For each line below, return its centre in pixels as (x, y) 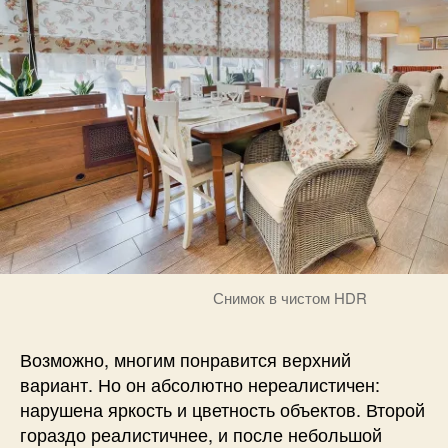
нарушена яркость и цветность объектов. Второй (222, 408)
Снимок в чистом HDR (290, 297)
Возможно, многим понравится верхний (185, 358)
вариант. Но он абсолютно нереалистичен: (200, 383)
